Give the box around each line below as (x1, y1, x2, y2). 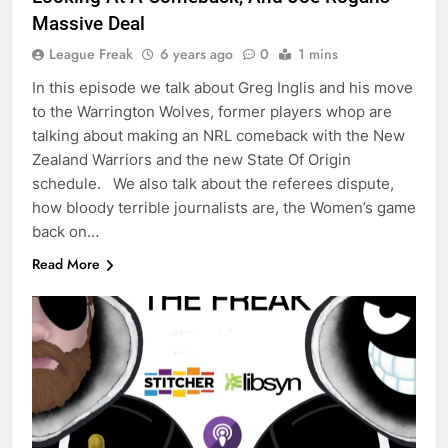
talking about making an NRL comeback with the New (32, 126, 405, 146)
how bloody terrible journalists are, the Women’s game (32, 198, 416, 218)
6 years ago (160, 44, 233, 65)
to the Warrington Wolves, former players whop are (32, 102, 392, 122)
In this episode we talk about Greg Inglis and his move (32, 78, 413, 98)
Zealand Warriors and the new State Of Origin (32, 150, 351, 170)
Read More (32, 254, 100, 275)
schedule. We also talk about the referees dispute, (32, 174, 394, 194)
